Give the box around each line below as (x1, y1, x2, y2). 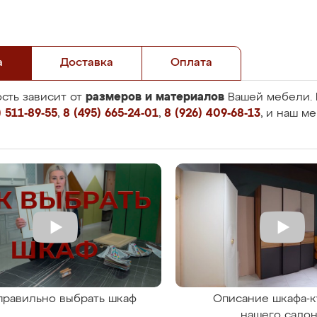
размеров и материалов (86, 91, 224, 103)
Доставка (60, 57, 113, 69)
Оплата (171, 57, 212, 69)
